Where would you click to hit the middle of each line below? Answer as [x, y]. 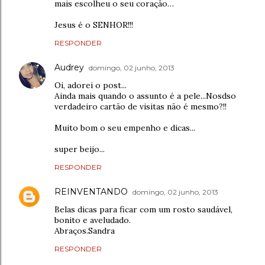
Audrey [69, 67]
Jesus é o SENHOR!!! [94, 25]
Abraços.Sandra [85, 230]
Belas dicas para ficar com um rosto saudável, [143, 209]
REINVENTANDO [91, 191]
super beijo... [80, 149]
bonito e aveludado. [93, 220]
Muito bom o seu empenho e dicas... [125, 127]
